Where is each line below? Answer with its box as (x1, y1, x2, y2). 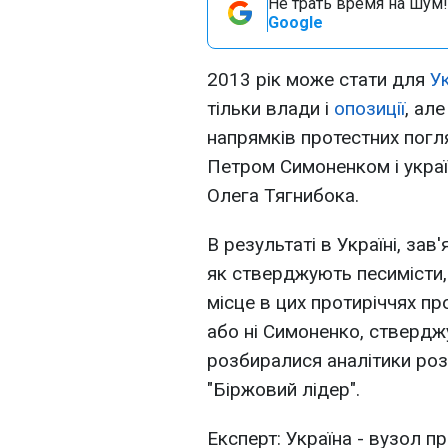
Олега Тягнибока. (207, 184, 359, 207)
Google (268, 13, 323, 32)
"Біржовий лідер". (207, 378, 360, 401)
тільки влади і (207, 97, 334, 120)
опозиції (334, 97, 405, 120)
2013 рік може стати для (207, 68, 430, 91)
